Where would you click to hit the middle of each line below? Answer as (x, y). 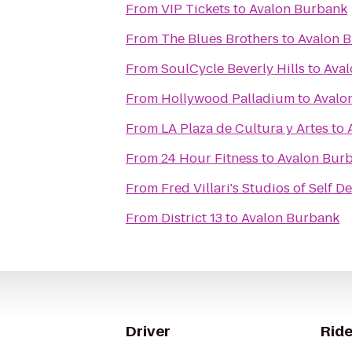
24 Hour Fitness (210, 158)
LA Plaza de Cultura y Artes (245, 128)
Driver (148, 331)
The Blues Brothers (220, 39)
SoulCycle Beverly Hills (233, 69)
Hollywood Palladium (228, 99)
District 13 (192, 218)
